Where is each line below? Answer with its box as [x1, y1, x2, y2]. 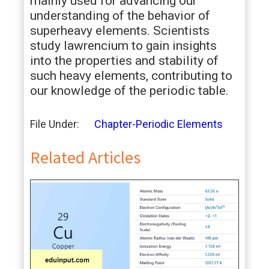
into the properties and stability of [30, 53, 219, 68]
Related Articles [30, 147, 141, 169]
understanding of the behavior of [30, 8, 210, 23]
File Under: [30, 118, 79, 131]
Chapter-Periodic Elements [94, 118, 223, 131]
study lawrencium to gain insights [30, 38, 217, 53]
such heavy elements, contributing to [30, 68, 232, 83]
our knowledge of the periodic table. [30, 83, 229, 98]
